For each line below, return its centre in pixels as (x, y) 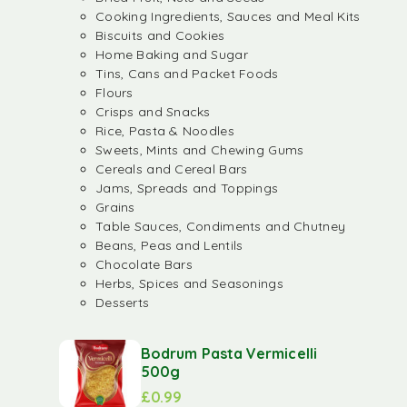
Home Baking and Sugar (172, 55)
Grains (115, 207)
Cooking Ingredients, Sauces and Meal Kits (228, 16)
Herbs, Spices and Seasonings (189, 283)
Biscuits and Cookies (160, 35)
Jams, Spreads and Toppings (187, 188)
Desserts (123, 303)
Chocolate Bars (144, 264)
